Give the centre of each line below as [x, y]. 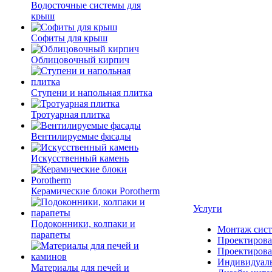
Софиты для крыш [69, 38]
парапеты [51, 235]
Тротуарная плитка [70, 114]
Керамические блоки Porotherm [95, 191]
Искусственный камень [80, 158]
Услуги [208, 209]
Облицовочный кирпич [80, 60]
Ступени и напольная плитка [92, 93]
